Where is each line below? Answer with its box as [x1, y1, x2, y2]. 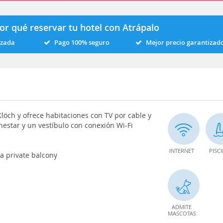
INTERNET [169, 146, 194, 154]
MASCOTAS [167, 209, 196, 217]
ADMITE [171, 203, 192, 211]
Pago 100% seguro [54, 38, 110, 47]
